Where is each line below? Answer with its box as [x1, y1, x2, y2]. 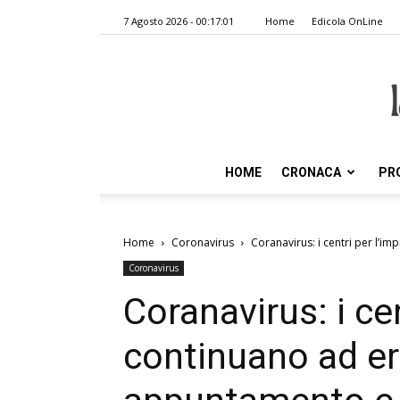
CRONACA [281, 165, 341, 179]
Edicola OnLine [312, 14, 383, 28]
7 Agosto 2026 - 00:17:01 [123, 14, 234, 28]
